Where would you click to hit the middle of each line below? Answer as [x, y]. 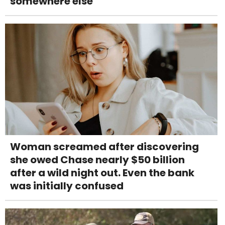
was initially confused [67, 186]
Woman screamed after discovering [104, 147]
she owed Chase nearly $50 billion [97, 160]
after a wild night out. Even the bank [102, 173]
